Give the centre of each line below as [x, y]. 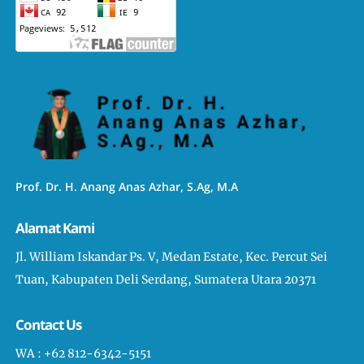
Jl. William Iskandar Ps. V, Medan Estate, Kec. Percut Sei [172, 257]
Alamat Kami [55, 228]
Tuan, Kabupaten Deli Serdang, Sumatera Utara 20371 [166, 280]
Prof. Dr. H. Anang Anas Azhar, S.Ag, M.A [127, 187]
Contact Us [49, 325]
